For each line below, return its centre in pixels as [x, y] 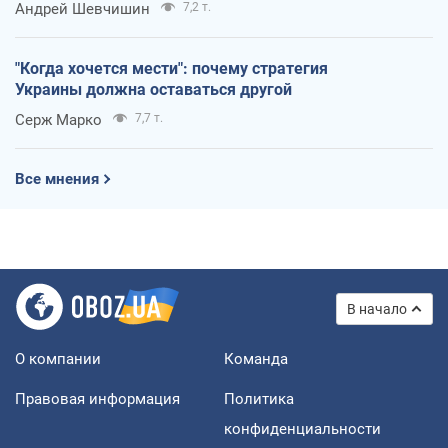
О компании [58, 358]
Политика [259, 398]
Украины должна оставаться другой [153, 89]
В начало [377, 308]
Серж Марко [58, 119]
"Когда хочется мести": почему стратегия [171, 68]
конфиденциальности [302, 428]
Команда [256, 358]
